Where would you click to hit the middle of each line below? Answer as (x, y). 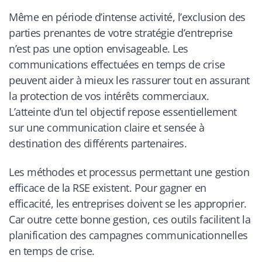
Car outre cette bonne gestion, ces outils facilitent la (130, 219)
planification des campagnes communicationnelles (128, 235)
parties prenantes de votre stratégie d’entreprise (121, 33)
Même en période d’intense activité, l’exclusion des (127, 17)
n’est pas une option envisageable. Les (99, 49)
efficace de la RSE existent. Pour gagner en (108, 187)
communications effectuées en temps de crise (117, 65)
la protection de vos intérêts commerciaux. (109, 96)
